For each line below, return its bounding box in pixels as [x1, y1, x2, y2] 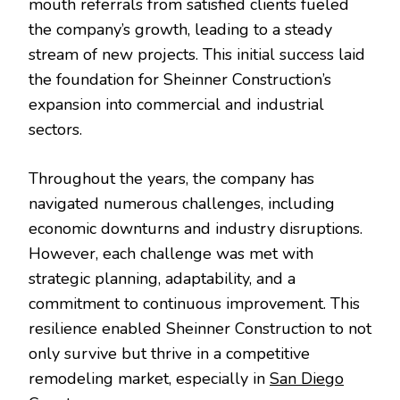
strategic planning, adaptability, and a [29, 268, 296, 290]
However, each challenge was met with [29, 243, 313, 265]
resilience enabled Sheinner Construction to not [29, 318, 371, 340]
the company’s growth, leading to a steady [29, 19, 332, 41]
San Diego [270, 368, 344, 390]
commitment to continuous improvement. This [29, 293, 360, 315]
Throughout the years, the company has [29, 168, 314, 190]
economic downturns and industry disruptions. [29, 218, 362, 240]
